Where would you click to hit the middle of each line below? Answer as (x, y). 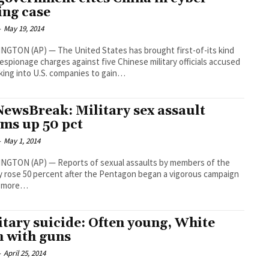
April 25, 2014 (25, 253)
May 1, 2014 (22, 141)
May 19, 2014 (24, 29)
